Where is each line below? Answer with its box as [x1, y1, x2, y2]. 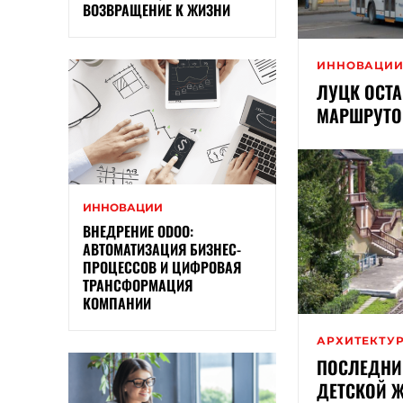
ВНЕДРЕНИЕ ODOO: [83, 220, 193, 243]
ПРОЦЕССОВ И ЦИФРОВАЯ [83, 256, 241, 279]
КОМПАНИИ [83, 292, 151, 315]
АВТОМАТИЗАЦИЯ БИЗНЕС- [83, 238, 241, 261]
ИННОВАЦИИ [83, 201, 163, 215]
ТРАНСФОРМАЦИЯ [83, 274, 193, 297]
